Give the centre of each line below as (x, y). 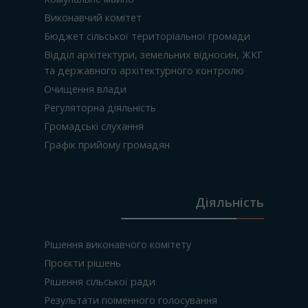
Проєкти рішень (82, 263)
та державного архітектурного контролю (144, 70)
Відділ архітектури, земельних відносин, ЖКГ (153, 55)
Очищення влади (85, 89)
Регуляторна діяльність (100, 108)
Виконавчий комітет (93, 18)
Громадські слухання (94, 126)
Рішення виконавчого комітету (118, 244)
